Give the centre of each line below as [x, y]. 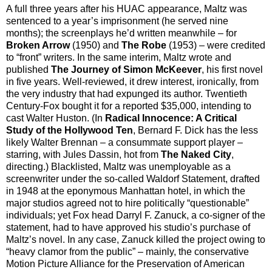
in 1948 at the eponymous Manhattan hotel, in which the [126, 191]
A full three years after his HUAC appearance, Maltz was [127, 9]
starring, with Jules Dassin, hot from [83, 155]
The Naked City [196, 155]
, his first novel [232, 70]
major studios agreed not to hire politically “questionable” [127, 203]
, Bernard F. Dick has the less [195, 131]
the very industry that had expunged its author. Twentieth [127, 94]
